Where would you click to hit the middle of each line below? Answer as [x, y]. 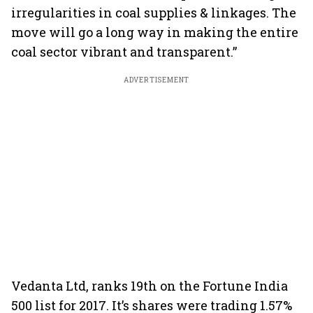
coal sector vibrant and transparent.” [124, 52]
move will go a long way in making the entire [155, 32]
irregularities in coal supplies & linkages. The [154, 13]
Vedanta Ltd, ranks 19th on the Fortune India [150, 286]
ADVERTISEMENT [156, 80]
